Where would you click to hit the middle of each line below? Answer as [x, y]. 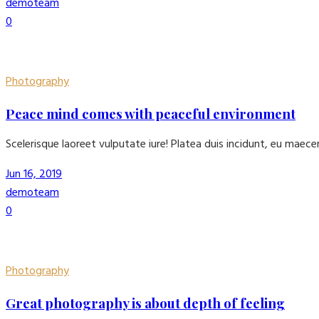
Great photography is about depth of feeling [145, 303]
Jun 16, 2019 [34, 175]
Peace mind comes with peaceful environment [151, 113]
